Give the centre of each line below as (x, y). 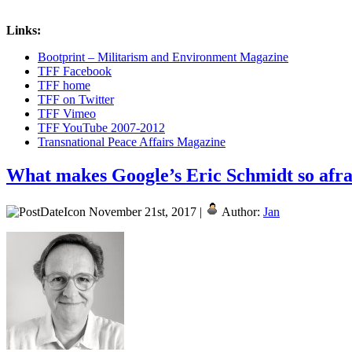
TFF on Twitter (76, 99)
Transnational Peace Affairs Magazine (132, 141)
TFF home (64, 85)
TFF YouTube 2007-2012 (101, 127)
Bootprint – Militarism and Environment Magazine (163, 57)
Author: (241, 211)
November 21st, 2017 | (145, 211)
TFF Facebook (75, 71)
